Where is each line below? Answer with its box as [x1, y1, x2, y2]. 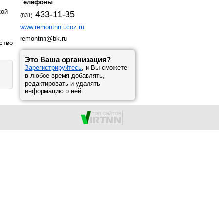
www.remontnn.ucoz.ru [20, 23, 84, 31]
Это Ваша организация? [25, 55, 111, 64]
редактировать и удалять [25, 80, 100, 87]
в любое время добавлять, [25, 72, 105, 79]
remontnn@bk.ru [20, 35, 67, 42]
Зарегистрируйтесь [25, 64, 82, 71]
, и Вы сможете [82, 64, 127, 71]
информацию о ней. [25, 88, 83, 95]
